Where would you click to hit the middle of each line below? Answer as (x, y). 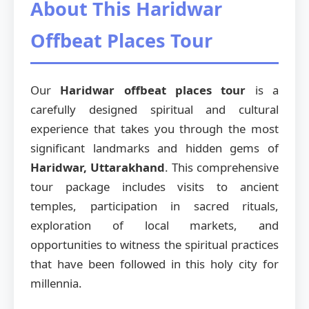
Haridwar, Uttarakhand (98, 167)
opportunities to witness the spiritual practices (154, 244)
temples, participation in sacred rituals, (154, 206)
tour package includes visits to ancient (154, 186)
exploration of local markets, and (154, 225)
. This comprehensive (222, 167)
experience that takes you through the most (154, 128)
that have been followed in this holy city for (154, 263)
